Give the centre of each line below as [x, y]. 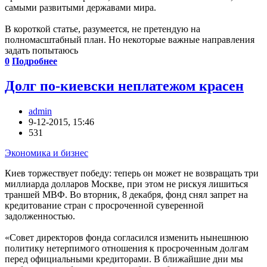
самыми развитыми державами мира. [80, 7]
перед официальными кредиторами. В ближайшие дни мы [124, 259]
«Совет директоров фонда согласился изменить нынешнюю [127, 238]
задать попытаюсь [41, 50]
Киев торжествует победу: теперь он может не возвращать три [132, 173]
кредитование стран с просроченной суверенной [104, 206]
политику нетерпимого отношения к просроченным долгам [127, 249]
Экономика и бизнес [46, 153]
